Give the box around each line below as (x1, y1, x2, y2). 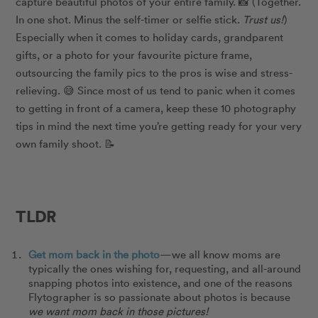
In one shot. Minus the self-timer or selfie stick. (16, 12, 243, 27)
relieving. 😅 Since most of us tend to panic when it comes (16, 83, 296, 98)
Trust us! (243, 12, 285, 27)
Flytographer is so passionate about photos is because (28, 290, 290, 305)
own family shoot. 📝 (16, 136, 116, 151)
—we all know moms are (159, 247, 280, 262)
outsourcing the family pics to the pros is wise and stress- (16, 65, 293, 80)
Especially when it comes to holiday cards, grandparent (16, 30, 284, 45)
